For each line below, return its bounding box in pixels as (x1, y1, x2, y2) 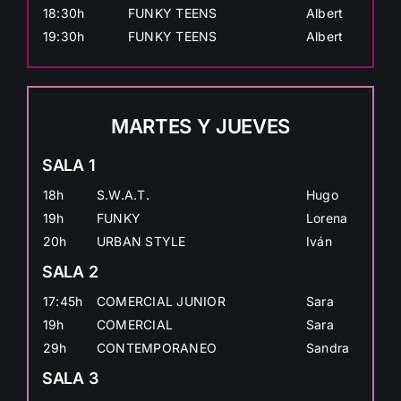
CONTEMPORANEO (96, 339, 218, 355)
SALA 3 (41, 368, 98, 388)
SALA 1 (41, 155, 96, 175)
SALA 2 (41, 261, 98, 281)
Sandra (305, 339, 350, 355)
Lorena (305, 209, 348, 226)
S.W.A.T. (96, 186, 149, 202)
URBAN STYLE (96, 233, 186, 249)
